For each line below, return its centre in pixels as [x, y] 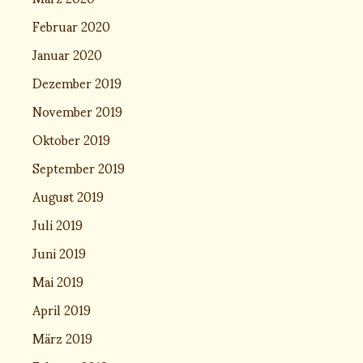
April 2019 [62, 309]
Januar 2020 [67, 53]
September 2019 [79, 167]
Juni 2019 [59, 252]
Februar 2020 [71, 25]
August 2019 [68, 195]
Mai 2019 [58, 280]
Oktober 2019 [71, 139]
